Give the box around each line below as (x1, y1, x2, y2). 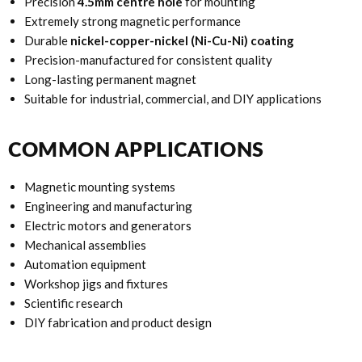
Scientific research (24, 296, 123, 311)
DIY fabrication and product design (24, 315, 212, 330)
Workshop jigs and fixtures (24, 276, 168, 292)
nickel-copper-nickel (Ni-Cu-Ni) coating (70, 33, 294, 48)
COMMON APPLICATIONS (8, 137, 264, 162)
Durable (24, 33, 70, 48)
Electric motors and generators (24, 218, 192, 234)
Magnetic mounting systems (24, 179, 175, 195)
